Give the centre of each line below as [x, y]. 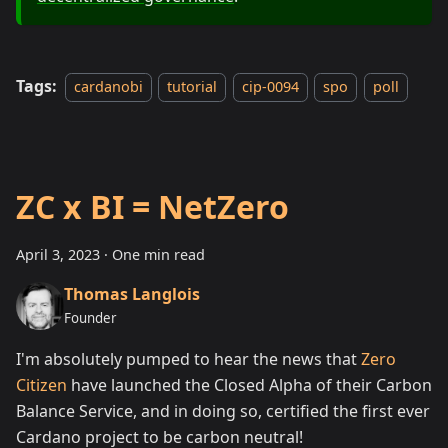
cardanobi [108, 87]
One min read [158, 255]
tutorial [192, 87]
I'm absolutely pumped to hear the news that [188, 359]
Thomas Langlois [132, 293]
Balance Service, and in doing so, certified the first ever [223, 411]
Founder [90, 317]
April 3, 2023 [58, 255]
